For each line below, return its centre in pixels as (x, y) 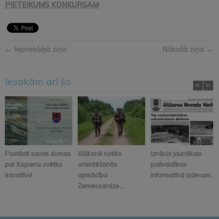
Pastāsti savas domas (38, 153)
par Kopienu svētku (33, 164)
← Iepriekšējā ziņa (36, 49)
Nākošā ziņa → (187, 49)
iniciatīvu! (19, 175)
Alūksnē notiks (100, 153)
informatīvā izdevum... (183, 175)
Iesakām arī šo (38, 81)
